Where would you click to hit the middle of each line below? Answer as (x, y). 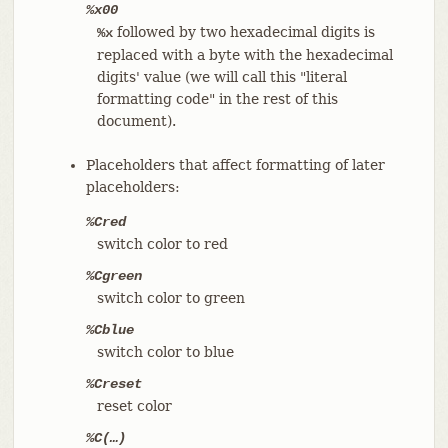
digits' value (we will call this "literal (221, 76)
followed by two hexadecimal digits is (243, 31)
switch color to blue (165, 351)
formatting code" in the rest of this (217, 98)
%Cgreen (113, 275)
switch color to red (162, 243)
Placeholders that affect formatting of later (235, 164)
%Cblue (109, 329)
